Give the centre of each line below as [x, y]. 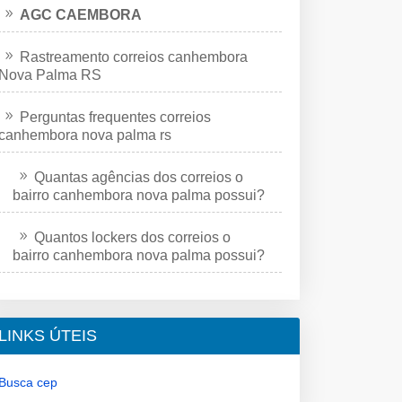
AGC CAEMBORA [81, 14]
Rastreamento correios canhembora [134, 57]
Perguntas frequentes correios [115, 117]
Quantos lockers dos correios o [132, 237]
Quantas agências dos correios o [139, 177]
